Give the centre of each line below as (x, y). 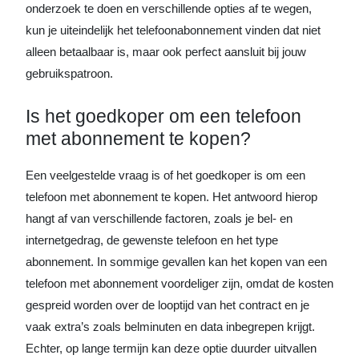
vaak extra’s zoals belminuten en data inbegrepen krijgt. (170, 327)
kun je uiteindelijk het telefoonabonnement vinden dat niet (173, 30)
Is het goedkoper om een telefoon (163, 116)
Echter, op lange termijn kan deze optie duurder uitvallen (171, 348)
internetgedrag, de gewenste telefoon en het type (152, 240)
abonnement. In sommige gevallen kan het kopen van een (176, 262)
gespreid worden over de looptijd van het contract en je (167, 305)
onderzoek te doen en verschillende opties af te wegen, (169, 8)
